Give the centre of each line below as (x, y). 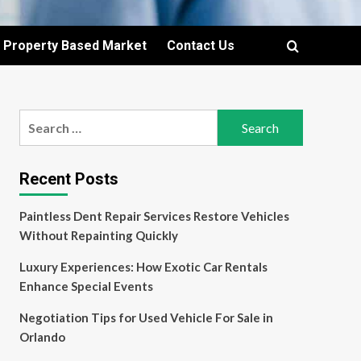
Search (39, 119)
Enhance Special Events (86, 286)
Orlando (42, 337)
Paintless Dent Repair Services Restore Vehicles (154, 216)
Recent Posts (68, 179)
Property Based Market (75, 46)
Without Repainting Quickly (98, 235)
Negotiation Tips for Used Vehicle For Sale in (146, 317)
